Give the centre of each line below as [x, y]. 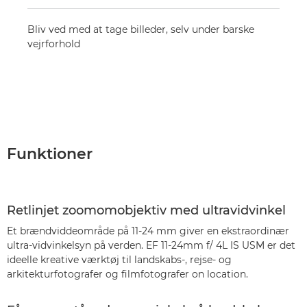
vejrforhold [54, 44]
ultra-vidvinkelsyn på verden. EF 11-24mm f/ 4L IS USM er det [151, 245]
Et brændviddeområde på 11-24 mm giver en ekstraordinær [148, 231]
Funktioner [50, 154]
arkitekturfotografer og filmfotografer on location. [127, 274]
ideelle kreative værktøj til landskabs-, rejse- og [119, 260]
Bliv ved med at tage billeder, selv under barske [141, 29]
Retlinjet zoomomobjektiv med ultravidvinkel [146, 210]
